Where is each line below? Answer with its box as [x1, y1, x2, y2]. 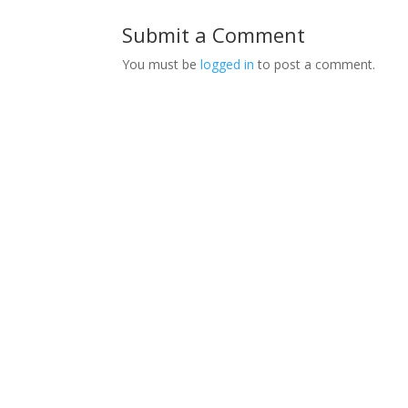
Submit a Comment [122, 20, 306, 48]
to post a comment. [254, 55, 376, 73]
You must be [122, 55, 201, 73]
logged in [200, 55, 255, 73]
